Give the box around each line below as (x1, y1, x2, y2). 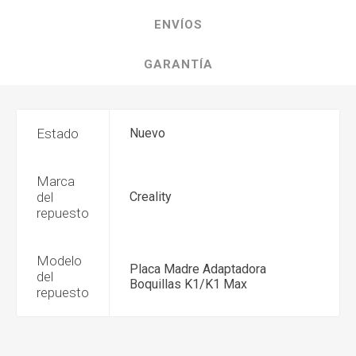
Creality (130, 189, 172, 204)
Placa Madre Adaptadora (130, 261, 266, 277)
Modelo (37, 253, 82, 269)
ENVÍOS (153, 17, 203, 32)
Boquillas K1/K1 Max (130, 277, 247, 292)
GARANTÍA (143, 57, 213, 72)
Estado (37, 126, 79, 141)
